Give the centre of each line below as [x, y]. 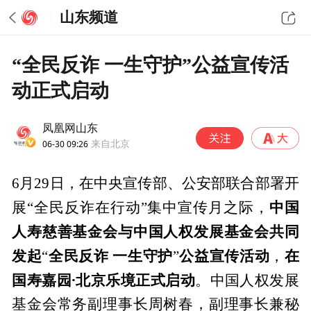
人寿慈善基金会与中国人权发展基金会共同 [155, 232]
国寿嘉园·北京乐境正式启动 [104, 280]
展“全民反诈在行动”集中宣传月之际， [141, 208]
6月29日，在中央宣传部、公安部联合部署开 [155, 184]
